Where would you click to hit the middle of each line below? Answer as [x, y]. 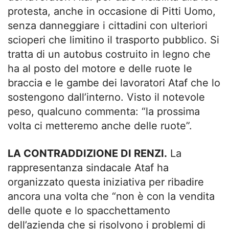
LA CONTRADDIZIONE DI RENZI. [87, 153]
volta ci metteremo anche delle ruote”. [100, 126]
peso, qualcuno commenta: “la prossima [104, 111]
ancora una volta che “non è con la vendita [111, 196]
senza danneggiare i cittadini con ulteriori [108, 26]
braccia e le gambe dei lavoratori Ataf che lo [114, 83]
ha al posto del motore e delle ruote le [100, 68]
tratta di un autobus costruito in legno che [109, 54]
